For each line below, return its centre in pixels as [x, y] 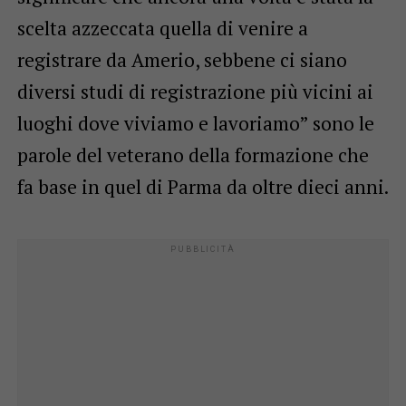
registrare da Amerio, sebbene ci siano [182, 59]
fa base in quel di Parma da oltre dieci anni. [203, 186]
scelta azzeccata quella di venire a [162, 28]
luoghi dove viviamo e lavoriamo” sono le [195, 123]
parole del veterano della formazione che [193, 155]
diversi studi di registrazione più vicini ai [195, 91]
